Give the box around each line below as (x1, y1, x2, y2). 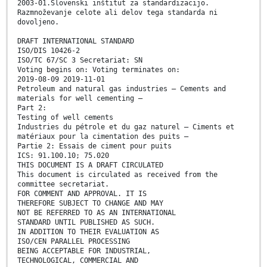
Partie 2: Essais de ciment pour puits (17, 142, 172, 151)
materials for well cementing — (17, 94, 142, 103)
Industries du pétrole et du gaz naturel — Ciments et (17, 123, 234, 132)
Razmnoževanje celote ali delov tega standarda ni (17, 8, 218, 17)
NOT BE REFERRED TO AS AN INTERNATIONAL (17, 209, 176, 218)
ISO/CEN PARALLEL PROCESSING (17, 237, 130, 246)
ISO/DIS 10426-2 (17, 46, 80, 55)
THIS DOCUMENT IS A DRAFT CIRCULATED (17, 161, 163, 170)
